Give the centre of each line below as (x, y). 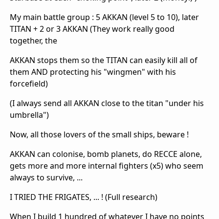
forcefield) (29, 83)
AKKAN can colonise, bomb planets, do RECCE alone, (106, 154)
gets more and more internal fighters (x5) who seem (107, 165)
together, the (33, 40)
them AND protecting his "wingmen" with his (93, 72)
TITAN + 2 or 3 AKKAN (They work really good (92, 29)
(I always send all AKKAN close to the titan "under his (107, 103)
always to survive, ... (46, 177)
